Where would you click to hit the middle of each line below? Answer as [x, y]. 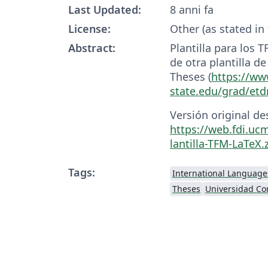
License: [89, 28]
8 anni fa [192, 9]
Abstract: [92, 48]
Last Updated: [105, 9]
